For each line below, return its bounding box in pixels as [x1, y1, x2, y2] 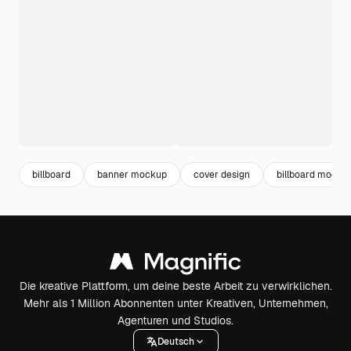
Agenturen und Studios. [118, 313, 233, 327]
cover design [194, 168, 250, 181]
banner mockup [97, 168, 167, 181]
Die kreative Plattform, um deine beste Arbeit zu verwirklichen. [19, 279, 332, 293]
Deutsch [157, 335, 194, 348]
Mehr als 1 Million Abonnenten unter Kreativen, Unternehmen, [23, 296, 328, 310]
